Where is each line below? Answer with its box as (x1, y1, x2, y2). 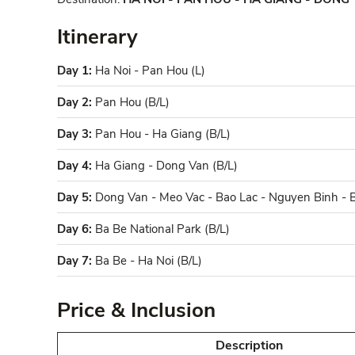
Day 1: (57, 62, 92, 78)
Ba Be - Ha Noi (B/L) (92, 252, 202, 269)
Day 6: (57, 220, 92, 237)
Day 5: (57, 189, 92, 205)
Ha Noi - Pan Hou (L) (92, 62, 205, 78)
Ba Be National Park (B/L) (92, 220, 230, 237)
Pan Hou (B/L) (92, 94, 170, 110)
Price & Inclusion (57, 296, 216, 324)
